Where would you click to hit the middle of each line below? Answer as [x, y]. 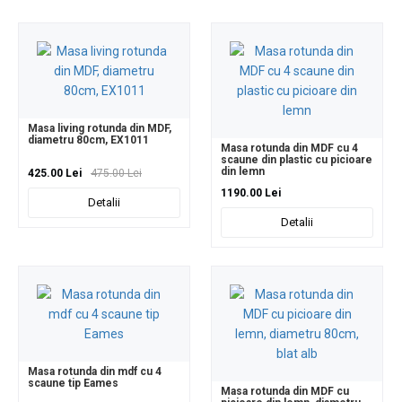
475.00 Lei [116, 173]
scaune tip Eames [73, 383]
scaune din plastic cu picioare [297, 159]
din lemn [243, 171]
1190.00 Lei [251, 192]
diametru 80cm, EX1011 [88, 140]
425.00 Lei [55, 173]
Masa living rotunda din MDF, [100, 128]
